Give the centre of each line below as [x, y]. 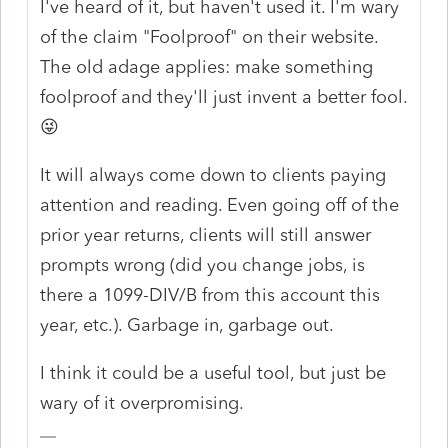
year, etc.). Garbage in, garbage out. [187, 324]
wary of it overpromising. [142, 402]
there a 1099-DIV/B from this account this [210, 294]
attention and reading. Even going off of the [220, 204]
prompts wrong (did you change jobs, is [203, 264]
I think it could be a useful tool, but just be [213, 372]
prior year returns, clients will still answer [206, 234]
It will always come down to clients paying [213, 174]
